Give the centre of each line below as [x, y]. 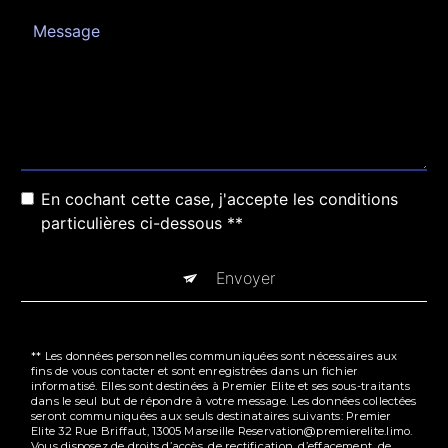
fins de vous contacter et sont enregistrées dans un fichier [195, 370]
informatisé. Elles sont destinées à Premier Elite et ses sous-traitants [220, 385]
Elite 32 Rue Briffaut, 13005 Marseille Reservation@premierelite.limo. [222, 430]
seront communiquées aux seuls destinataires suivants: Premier [211, 415]
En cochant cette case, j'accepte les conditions [219, 198]
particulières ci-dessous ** [142, 222]
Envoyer [245, 277]
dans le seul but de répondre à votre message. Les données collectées [224, 400]
